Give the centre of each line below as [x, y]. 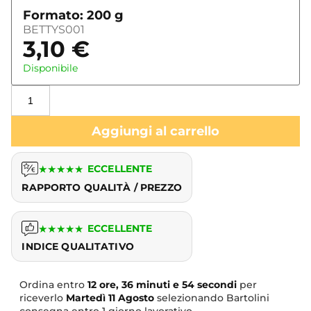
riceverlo [43, 298]
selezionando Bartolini [212, 298]
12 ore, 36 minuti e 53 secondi [161, 285]
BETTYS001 [54, 29]
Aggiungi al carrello [155, 131]
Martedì [86, 298]
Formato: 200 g [73, 15]
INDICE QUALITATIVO [78, 247]
